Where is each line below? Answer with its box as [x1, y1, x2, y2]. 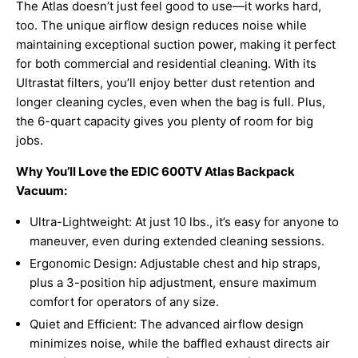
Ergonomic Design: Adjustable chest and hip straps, [30, 256, 320, 272]
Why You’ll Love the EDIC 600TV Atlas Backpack [16, 164, 295, 180]
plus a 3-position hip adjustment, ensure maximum [30, 275, 316, 291]
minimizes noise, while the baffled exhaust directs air [30, 336, 330, 352]
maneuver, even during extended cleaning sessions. [30, 233, 324, 249]
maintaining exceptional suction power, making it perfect [16, 37, 336, 53]
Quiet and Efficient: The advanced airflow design [30, 316, 304, 332]
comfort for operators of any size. [30, 294, 219, 310]
